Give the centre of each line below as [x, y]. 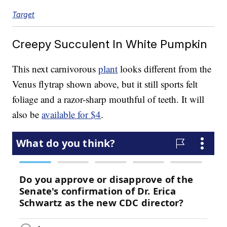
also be [27, 115]
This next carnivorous [55, 69]
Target [24, 15]
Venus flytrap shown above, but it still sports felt [105, 84]
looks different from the [165, 69]
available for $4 [71, 115]
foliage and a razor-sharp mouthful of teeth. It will [108, 99]
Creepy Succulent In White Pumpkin [110, 44]
